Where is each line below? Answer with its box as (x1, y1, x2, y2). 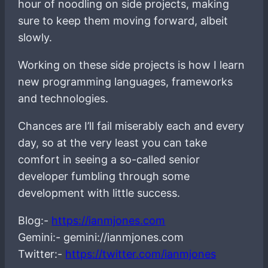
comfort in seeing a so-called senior (18, 153, 200, 166)
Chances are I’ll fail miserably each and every (18, 119, 245, 132)
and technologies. (18, 92, 109, 105)
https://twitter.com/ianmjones (65, 247, 217, 260)
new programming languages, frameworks (18, 75, 233, 88)
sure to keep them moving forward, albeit (18, 14, 229, 27)
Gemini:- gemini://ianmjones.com (18, 230, 184, 243)
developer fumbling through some (18, 169, 190, 182)
